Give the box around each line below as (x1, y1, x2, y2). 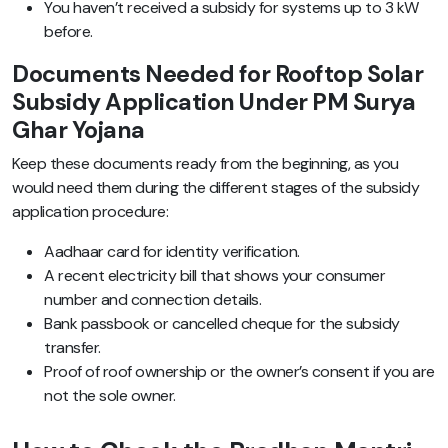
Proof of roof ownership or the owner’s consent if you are (44, 361, 435, 383)
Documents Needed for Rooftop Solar (12, 59, 423, 90)
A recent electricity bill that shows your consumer (44, 265, 385, 287)
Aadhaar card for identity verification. (44, 241, 300, 263)
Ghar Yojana (12, 115, 145, 146)
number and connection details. (44, 289, 261, 311)
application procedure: (12, 201, 168, 223)
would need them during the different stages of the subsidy (12, 177, 419, 199)
